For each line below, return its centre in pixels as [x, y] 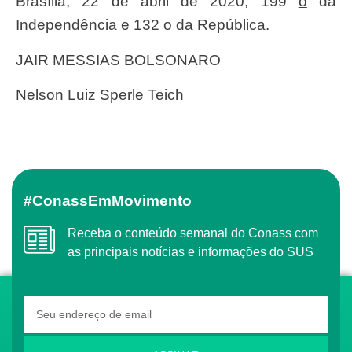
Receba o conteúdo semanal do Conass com [72, 233]
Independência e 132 [90, 25]
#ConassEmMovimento [117, 200]
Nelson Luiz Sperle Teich [105, 95]
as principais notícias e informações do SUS [191, 251]
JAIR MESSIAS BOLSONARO [122, 60]
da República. [221, 25]
